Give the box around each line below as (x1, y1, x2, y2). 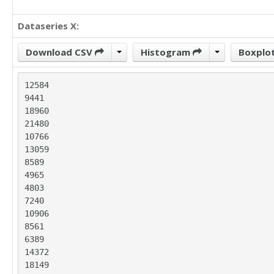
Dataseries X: (18, 20, 79, 32)
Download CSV (26, 46, 95, 58)
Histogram (141, 46, 193, 58)
